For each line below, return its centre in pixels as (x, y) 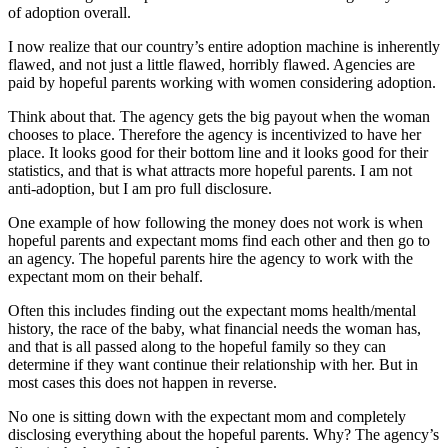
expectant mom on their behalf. (105, 276)
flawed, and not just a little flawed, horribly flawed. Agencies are (211, 64)
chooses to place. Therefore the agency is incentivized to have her (214, 134)
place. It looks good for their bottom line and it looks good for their (218, 152)
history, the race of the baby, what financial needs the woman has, (214, 328)
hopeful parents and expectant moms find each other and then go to (219, 240)
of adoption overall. (69, 12)
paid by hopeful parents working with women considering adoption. (222, 82)
